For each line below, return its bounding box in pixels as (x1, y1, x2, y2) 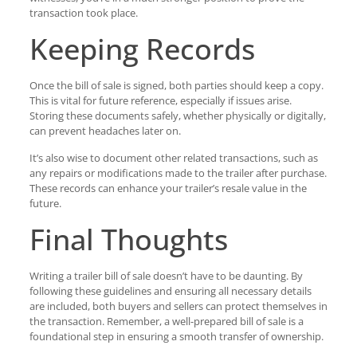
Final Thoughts (29, 220, 228, 259)
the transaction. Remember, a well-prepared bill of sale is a (29, 314, 304, 328)
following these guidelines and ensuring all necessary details (29, 284, 312, 298)
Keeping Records (29, 29, 255, 69)
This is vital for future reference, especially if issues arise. (29, 93, 292, 108)
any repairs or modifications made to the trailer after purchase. (29, 166, 327, 180)
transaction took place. (29, 6, 138, 20)
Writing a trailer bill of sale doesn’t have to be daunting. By (29, 269, 303, 283)
